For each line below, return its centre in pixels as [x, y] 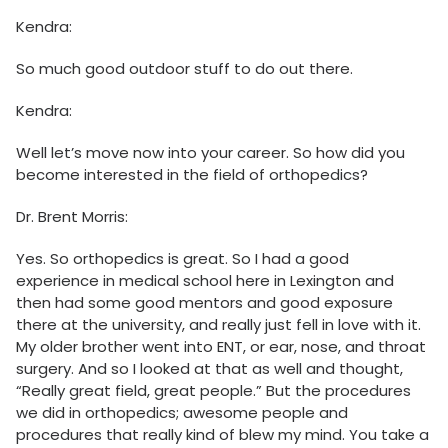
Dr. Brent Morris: [72, 217]
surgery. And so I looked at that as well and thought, [209, 369]
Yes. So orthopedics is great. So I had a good [182, 259]
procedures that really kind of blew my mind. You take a [222, 435]
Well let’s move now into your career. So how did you [210, 153]
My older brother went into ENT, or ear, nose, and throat [221, 347]
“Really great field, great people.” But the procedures [213, 391]
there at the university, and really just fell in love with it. [218, 325]
